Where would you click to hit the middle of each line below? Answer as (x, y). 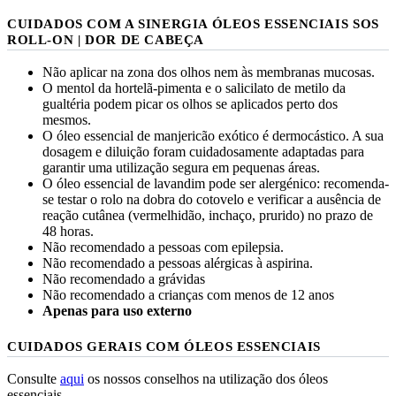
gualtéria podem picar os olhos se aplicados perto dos (190, 103)
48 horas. (68, 231)
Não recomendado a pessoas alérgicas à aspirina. (178, 263)
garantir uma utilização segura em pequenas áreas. (181, 167)
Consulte (34, 378)
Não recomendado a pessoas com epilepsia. (163, 247)
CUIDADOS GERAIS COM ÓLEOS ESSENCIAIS (164, 346)
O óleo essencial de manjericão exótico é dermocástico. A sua (213, 135)
